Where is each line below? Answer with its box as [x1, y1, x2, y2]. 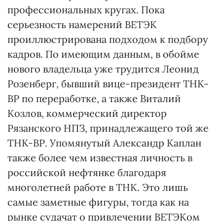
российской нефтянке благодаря [7, 166, 166, 179]
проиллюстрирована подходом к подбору [7, 33, 208, 45]
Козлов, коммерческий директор [7, 107, 167, 119]
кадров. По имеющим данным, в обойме [7, 48, 199, 60]
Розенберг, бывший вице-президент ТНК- [7, 77, 209, 90]
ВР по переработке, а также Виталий [7, 92, 181, 105]
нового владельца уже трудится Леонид [7, 63, 199, 75]
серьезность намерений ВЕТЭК [7, 18, 157, 31]
